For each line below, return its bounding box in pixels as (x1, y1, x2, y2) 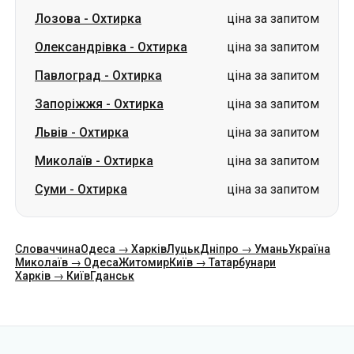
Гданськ (90, 269, 134, 282)
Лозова (35, 11, 81, 26)
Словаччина (15, 243, 81, 255)
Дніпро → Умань (200, 243, 288, 255)
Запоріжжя (35, 96, 103, 111)
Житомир (119, 256, 169, 269)
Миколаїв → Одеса (15, 256, 119, 269)
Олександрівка (35, 40, 126, 55)
